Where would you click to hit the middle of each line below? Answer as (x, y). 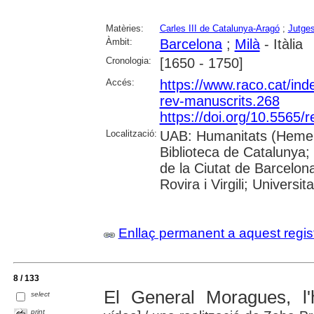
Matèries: (124, 28)
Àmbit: (119, 41)
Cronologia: (128, 60)
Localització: (131, 133)
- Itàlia (281, 44)
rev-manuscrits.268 (219, 101)
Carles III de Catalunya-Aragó (219, 28)
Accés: (120, 82)
